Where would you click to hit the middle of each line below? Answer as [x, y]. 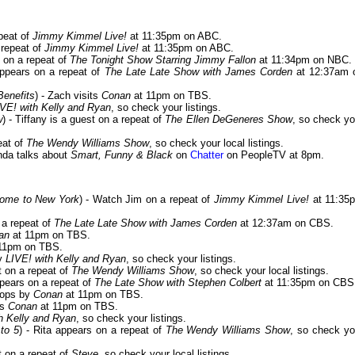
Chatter [207, 155]
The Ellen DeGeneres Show [229, 120]
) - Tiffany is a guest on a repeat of [84, 120]
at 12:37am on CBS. [285, 223]
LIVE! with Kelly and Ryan [66, 259]
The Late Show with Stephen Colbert [178, 283]
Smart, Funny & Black [122, 155]
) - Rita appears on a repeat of [92, 330]
